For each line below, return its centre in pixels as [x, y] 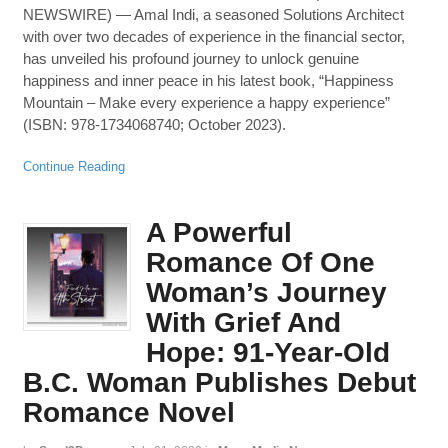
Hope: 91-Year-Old [267, 353]
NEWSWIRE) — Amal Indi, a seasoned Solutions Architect [213, 14]
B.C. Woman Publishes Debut [219, 383]
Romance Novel [128, 413]
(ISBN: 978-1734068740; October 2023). [154, 124]
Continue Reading [73, 166]
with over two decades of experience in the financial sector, [213, 36]
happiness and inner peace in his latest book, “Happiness [208, 80]
